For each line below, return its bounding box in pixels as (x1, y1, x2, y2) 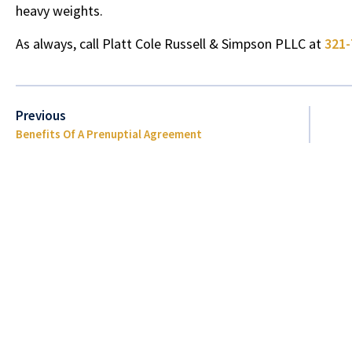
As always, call (16, 34, 102, 53)
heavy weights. (16, 2, 103, 20)
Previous (16, 107, 66, 125)
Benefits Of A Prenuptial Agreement (16, 126, 202, 142)
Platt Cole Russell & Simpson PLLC (102, 34, 306, 53)
